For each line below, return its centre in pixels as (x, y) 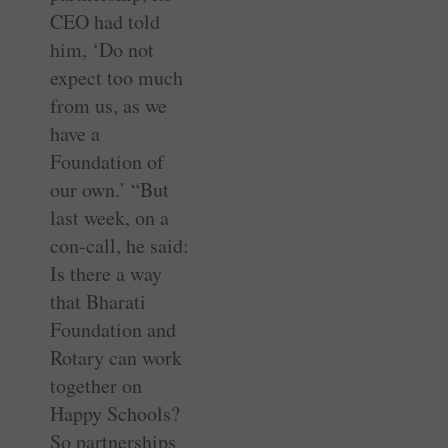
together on (96, 386)
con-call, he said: (119, 246)
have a (75, 134)
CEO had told (105, 22)
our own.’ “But (109, 190)
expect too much (116, 78)
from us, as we (108, 106)
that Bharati (98, 302)
